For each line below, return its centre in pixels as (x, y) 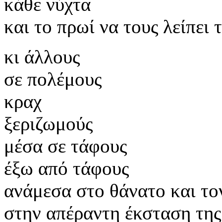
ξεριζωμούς (48, 123)
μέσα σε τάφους (65, 146)
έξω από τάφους (66, 168)
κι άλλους (42, 56)
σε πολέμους (53, 79)
